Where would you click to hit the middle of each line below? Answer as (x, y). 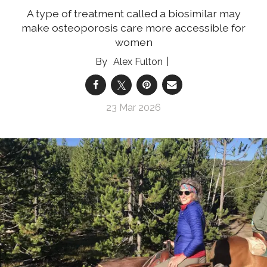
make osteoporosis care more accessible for (133, 27)
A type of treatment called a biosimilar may (133, 13)
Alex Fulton (138, 61)
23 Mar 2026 (133, 107)
